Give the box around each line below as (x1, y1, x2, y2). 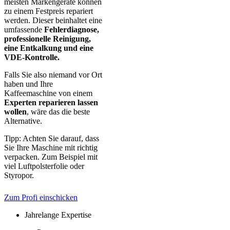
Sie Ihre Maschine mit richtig (4, 143, 98, 152)
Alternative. (4, 117, 42, 126)
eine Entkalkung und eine (4, 44, 93, 53)
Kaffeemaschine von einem (4, 89, 92, 98)
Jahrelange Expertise (25, 210, 91, 220)
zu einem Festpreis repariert (4, 7, 93, 16)
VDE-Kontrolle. (4, 53, 60, 62)
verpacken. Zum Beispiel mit (4, 152, 98, 162)
